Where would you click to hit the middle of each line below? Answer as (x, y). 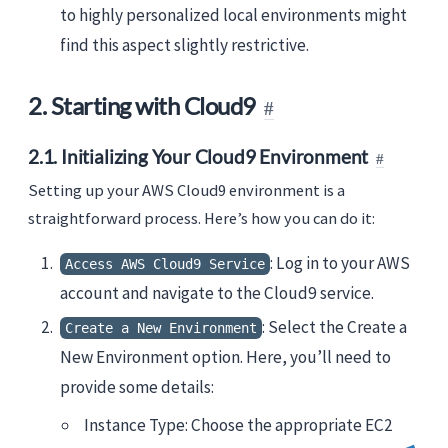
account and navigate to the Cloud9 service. (217, 292)
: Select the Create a (334, 326)
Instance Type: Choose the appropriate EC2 (238, 424)
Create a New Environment (161, 327)
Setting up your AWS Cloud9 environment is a (186, 189)
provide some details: (137, 386)
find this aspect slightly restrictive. (184, 45)
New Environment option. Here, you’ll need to (225, 356)
